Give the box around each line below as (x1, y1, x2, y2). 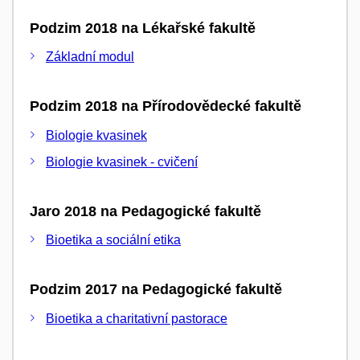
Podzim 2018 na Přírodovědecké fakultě (30, 98, 301, 114)
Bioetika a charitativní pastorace (46, 311, 227, 325)
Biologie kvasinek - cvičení (46, 154, 198, 169)
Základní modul (46, 50, 134, 63)
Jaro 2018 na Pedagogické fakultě (30, 202, 261, 219)
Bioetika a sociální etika (46, 233, 181, 247)
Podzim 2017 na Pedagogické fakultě (30, 281, 282, 297)
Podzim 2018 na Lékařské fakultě (30, 19, 256, 36)
